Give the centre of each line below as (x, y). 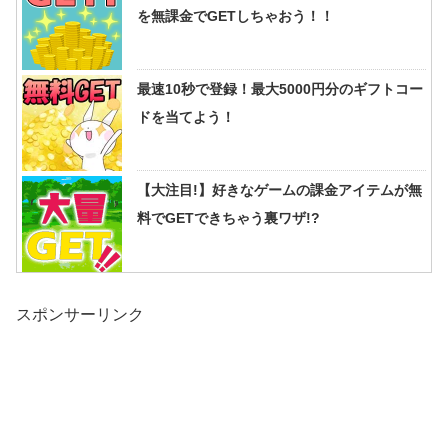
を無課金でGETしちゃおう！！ (235, 16)
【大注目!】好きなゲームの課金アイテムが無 (279, 190)
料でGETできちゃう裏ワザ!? (228, 218)
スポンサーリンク (80, 314)
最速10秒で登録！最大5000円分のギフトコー (280, 89)
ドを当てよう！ (186, 117)
